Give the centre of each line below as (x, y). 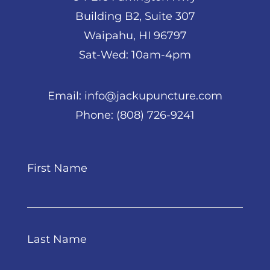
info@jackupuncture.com (153, 96)
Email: (66, 96)
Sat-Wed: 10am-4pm (135, 55)
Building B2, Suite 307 (135, 16)
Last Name (57, 239)
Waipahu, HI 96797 (135, 35)
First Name (57, 168)
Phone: (96, 115)
